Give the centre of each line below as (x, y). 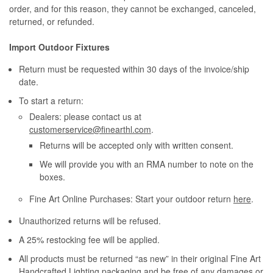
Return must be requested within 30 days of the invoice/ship (134, 69)
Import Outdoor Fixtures (59, 47)
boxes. (52, 177)
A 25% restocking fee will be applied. (90, 240)
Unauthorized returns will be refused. (90, 221)
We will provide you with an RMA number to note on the (146, 164)
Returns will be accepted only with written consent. (136, 145)
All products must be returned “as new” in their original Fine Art (140, 259)
